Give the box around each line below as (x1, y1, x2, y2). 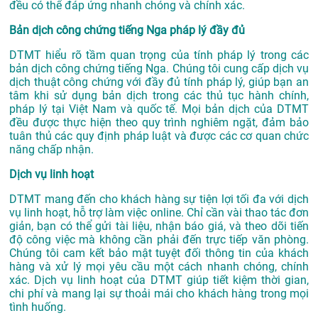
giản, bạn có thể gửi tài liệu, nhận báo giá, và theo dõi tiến (9, 219, 309, 234)
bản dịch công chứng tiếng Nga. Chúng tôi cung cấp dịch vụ (9, 62, 309, 76)
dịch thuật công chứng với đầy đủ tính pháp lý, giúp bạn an (9, 75, 309, 89)
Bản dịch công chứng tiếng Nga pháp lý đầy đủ (9, 23, 245, 38)
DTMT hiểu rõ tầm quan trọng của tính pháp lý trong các (9, 48, 309, 62)
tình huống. (9, 300, 66, 314)
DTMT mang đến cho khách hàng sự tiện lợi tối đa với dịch (9, 192, 309, 207)
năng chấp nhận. (9, 143, 94, 157)
